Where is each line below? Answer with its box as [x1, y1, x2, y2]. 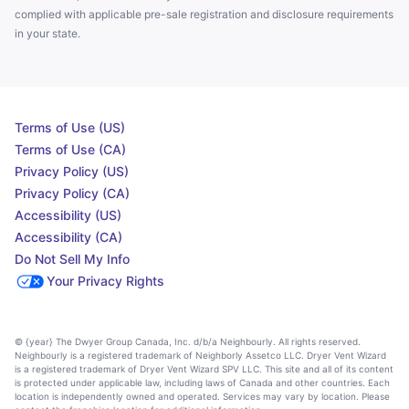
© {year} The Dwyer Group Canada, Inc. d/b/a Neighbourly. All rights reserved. [15, 335, 361, 347]
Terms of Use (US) [15, 119, 125, 135]
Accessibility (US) [15, 206, 121, 223]
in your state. [15, 26, 80, 40]
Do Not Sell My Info [15, 250, 130, 267]
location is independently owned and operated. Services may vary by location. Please [15, 390, 390, 402]
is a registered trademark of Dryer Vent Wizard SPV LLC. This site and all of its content [15, 362, 393, 374]
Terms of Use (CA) [15, 141, 126, 157]
